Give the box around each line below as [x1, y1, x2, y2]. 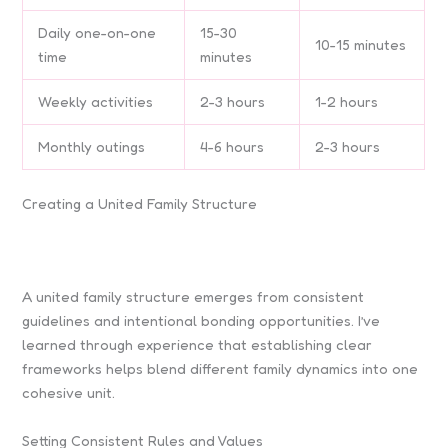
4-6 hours [200, 138, 265, 156]
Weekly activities [38, 93, 154, 111]
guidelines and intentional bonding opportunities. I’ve [22, 312, 381, 330]
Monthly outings [38, 138, 146, 156]
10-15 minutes [315, 36, 407, 54]
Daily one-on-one [38, 24, 157, 42]
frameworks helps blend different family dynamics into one [22, 360, 419, 378]
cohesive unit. [22, 384, 116, 402]
